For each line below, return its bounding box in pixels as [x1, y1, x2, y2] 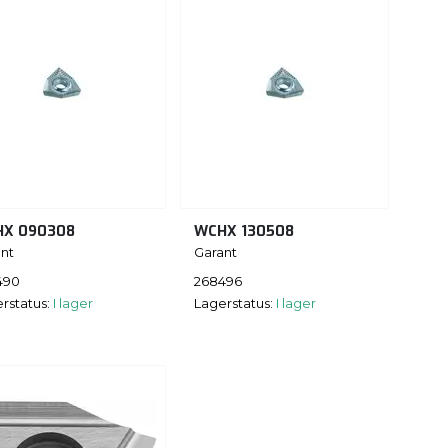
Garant [194, 244, 237, 261]
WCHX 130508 [194, 222, 294, 242]
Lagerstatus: [194, 294, 276, 311]
